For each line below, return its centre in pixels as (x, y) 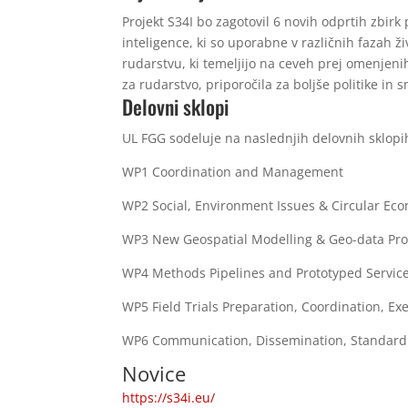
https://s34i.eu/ (169, 398)
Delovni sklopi (176, 107)
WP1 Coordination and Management (233, 172)
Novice (154, 373)
